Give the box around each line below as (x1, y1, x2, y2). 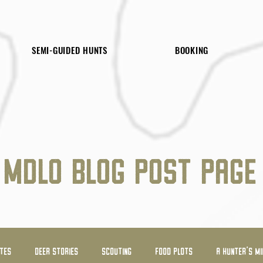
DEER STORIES (35, 245, 79, 257)
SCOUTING (102, 245, 132, 257)
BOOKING (174, 43, 209, 56)
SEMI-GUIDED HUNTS (32, 43, 107, 56)
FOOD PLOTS (156, 245, 193, 257)
